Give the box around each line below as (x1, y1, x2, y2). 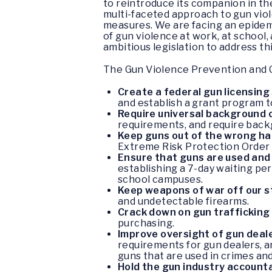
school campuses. (118, 174, 203, 186)
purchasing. (118, 217, 175, 229)
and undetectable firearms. (118, 195, 250, 208)
